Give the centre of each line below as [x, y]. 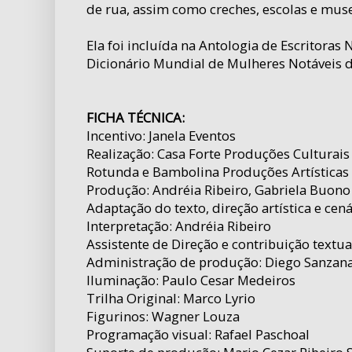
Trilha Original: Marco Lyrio [171, 299]
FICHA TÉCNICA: [136, 118]
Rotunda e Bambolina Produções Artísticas [218, 172]
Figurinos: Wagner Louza [163, 317]
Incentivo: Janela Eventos [161, 136]
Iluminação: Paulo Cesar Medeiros [191, 280]
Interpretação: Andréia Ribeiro [179, 226]
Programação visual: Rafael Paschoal [198, 335]
